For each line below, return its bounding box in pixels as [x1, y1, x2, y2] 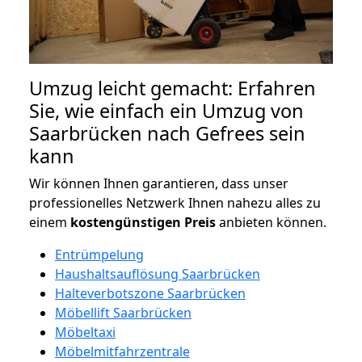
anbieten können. [216, 213, 326, 231]
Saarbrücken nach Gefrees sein [29, 120, 305, 146]
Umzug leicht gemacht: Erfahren [29, 74, 316, 101]
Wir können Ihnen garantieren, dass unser [29, 174, 288, 192]
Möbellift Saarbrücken [55, 303, 192, 322]
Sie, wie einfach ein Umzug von [29, 97, 304, 124]
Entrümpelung [55, 245, 144, 263]
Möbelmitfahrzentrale [55, 342, 190, 360]
